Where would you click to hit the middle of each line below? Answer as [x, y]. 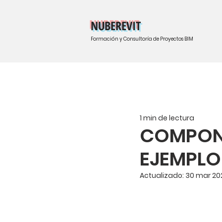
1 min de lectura [167, 118]
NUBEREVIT [115, 26]
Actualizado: [163, 175]
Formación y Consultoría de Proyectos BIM [142, 39]
